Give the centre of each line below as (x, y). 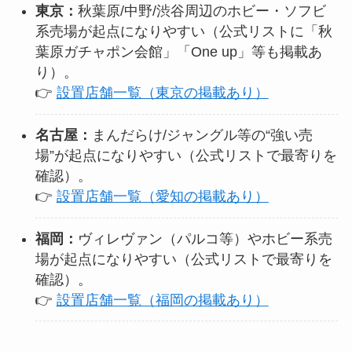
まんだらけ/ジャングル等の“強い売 (202, 136)
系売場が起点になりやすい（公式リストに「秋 (183, 32)
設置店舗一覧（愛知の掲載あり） (162, 197)
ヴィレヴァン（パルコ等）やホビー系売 (205, 239)
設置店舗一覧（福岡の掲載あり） (162, 301)
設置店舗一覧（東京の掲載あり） (162, 93)
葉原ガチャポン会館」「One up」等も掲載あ (178, 52)
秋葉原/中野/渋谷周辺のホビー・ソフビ (202, 11)
